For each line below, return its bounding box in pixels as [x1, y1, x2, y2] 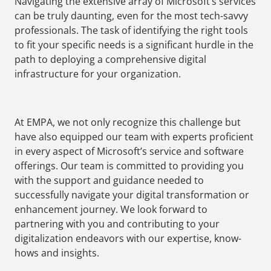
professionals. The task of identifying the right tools [15, 24, 248, 38]
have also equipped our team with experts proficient [15, 130, 253, 144]
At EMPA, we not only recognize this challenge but [15, 116, 241, 129]
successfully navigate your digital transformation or [15, 188, 249, 202]
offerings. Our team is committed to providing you [15, 159, 244, 173]
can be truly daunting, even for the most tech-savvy [15, 9, 248, 23]
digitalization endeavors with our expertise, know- [15, 232, 241, 246]
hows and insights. [15, 246, 99, 260]
